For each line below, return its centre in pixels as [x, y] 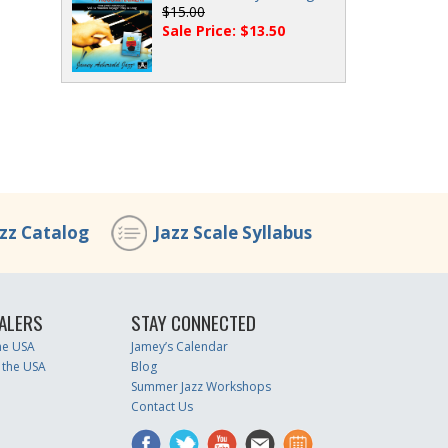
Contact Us [162, 406]
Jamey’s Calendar [180, 346]
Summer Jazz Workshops [201, 386]
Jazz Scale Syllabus [233, 232]
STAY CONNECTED [194, 322]
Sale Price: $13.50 [223, 31]
